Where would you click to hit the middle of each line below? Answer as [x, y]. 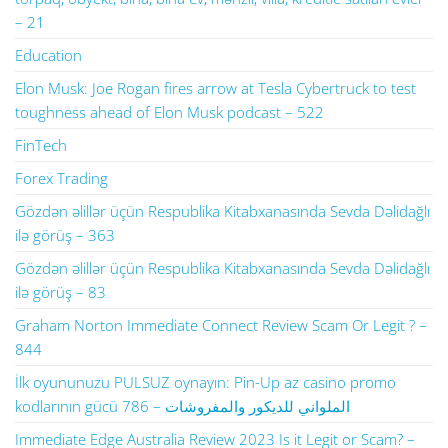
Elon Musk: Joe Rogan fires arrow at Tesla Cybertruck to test [215, 88]
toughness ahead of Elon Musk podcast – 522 [169, 112]
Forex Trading [61, 178]
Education [48, 55]
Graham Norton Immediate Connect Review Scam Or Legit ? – [221, 325]
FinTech [41, 145]
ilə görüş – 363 [65, 235]
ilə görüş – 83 [60, 292]
